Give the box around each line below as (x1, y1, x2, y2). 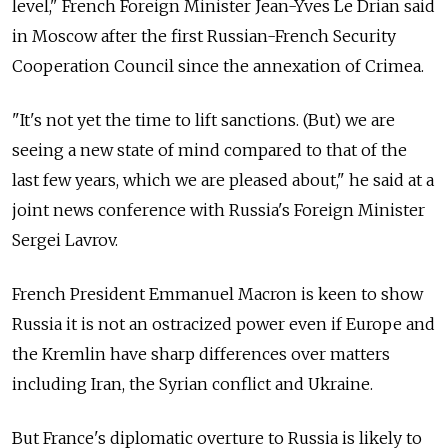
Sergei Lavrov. (12, 229, 118, 250)
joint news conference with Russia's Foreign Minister (12, 199, 425, 220)
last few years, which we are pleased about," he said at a (12, 169, 434, 190)
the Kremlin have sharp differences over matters (12, 343, 390, 364)
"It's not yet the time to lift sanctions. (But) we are (12, 109, 395, 130)
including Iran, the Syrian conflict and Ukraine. (12, 373, 373, 394)
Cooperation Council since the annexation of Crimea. (12, 55, 424, 76)
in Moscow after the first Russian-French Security (12, 25, 396, 46)
